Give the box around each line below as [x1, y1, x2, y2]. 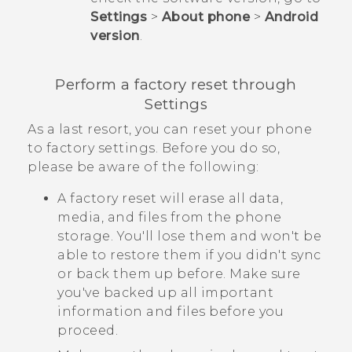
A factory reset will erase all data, [57, 191, 283, 207]
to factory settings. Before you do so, [27, 141, 280, 156]
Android [264, 9, 318, 24]
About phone [161, 9, 250, 24]
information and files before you [57, 304, 284, 320]
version [90, 27, 140, 43]
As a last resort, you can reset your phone [27, 122, 312, 137]
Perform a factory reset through [55, 75, 297, 93]
